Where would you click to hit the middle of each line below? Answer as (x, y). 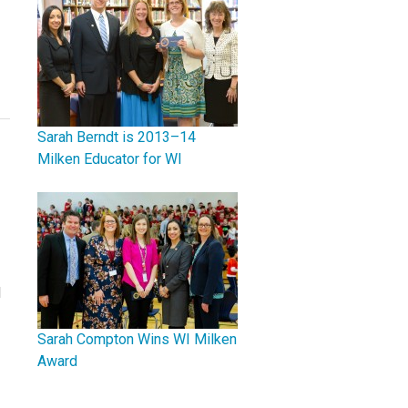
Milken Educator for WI (110, 159)
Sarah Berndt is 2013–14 (117, 137)
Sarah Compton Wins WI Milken (137, 339)
